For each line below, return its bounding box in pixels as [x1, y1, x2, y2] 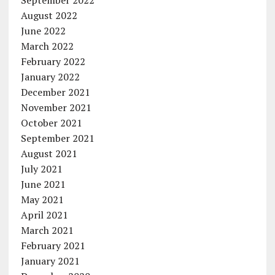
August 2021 [20, 147, 77, 161]
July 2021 [20, 162, 63, 176]
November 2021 [20, 101, 91, 115]
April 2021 [20, 208, 68, 222]
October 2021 [20, 116, 82, 130]
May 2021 [20, 193, 64, 207]
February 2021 [20, 239, 85, 253]
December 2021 [20, 85, 90, 99]
